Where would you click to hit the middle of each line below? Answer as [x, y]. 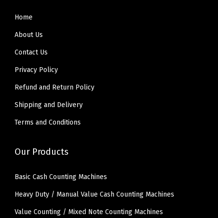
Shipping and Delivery [49, 105]
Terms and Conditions [48, 122]
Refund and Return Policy [54, 87]
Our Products [42, 152]
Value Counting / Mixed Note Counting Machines [89, 212]
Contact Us [31, 52]
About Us [29, 35]
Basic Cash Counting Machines [61, 177]
